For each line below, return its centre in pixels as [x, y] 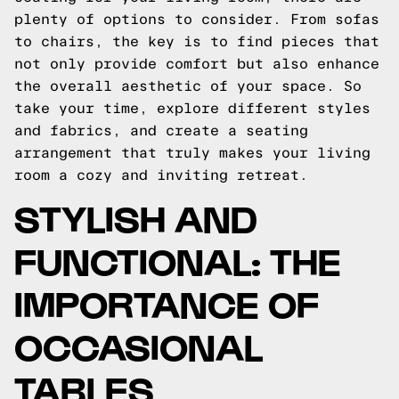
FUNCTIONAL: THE [178, 260]
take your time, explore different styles [192, 108]
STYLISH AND [136, 217]
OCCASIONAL [138, 345]
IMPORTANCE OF [167, 302]
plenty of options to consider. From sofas [197, 19]
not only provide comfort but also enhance [197, 64]
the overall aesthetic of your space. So [188, 86]
